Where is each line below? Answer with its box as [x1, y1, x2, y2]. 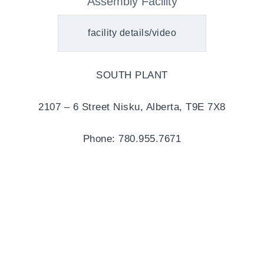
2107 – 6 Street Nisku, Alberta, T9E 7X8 [38, 101, 226, 113]
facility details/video [88, 28, 176, 38]
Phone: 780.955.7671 [82, 133, 181, 144]
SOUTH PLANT [96, 69, 168, 81]
